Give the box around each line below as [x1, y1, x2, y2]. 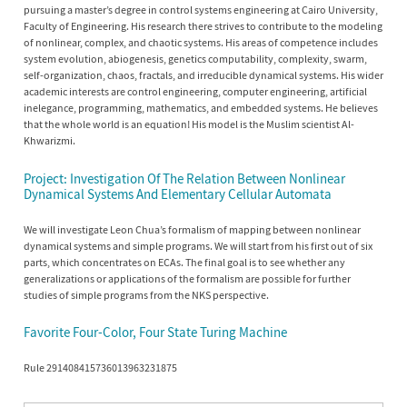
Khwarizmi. [24, 134, 75, 148]
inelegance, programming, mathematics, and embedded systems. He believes [24, 101, 378, 115]
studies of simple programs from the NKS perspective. [24, 287, 269, 302]
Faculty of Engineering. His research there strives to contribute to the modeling [24, 19, 382, 34]
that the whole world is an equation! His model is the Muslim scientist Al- [24, 117, 354, 132]
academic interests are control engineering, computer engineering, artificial [24, 84, 367, 99]
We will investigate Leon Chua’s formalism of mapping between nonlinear [24, 222, 361, 236]
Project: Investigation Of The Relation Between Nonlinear [24, 170, 345, 187]
